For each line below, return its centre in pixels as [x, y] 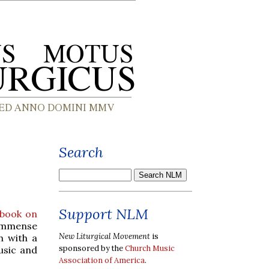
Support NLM [104, 214]
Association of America [102, 260]
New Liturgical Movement [104, 236]
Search [81, 152]
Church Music [150, 248]
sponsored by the [92, 248]
